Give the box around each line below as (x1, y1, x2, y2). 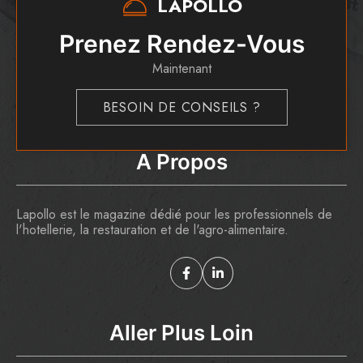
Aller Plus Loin (109, 319, 254, 345)
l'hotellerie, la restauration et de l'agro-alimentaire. (16, 220, 288, 239)
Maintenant (152, 58, 211, 78)
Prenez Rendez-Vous (58, 28, 305, 58)
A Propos (135, 148, 228, 174)
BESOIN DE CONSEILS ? (102, 97, 261, 117)
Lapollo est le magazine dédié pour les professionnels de (16, 204, 332, 224)
